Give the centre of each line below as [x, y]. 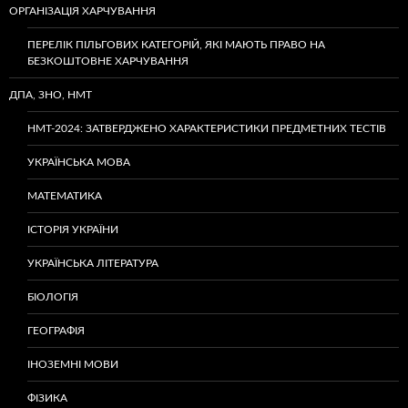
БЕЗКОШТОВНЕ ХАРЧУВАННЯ [108, 61]
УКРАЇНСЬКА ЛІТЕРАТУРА [93, 263]
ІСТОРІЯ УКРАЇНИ [73, 229]
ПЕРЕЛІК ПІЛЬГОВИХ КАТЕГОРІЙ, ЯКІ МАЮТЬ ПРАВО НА [176, 44]
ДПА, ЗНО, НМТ [51, 94]
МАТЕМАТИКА [65, 195]
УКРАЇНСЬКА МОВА [79, 162]
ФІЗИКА [47, 398]
